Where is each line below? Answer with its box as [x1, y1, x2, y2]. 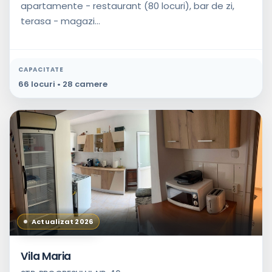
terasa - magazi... [21, 14, 100, 27]
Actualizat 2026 [32, 216, 93, 226]
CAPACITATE [18, 64, 64, 74]
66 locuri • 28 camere [18, 78, 107, 90]
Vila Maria [21, 249, 71, 264]
